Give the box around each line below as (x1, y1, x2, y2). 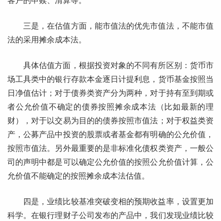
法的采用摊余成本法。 (7, 36, 86, 44)
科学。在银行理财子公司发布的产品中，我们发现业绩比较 (7, 211, 214, 220)
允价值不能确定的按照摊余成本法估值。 (7, 172, 149, 181)
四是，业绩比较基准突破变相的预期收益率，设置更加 (23, 197, 214, 206)
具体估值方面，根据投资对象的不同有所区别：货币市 (23, 61, 214, 70)
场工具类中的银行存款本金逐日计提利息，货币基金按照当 (7, 75, 214, 84)
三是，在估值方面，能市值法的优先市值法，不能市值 (23, 22, 214, 31)
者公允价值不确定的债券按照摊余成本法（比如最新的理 (7, 103, 214, 111)
